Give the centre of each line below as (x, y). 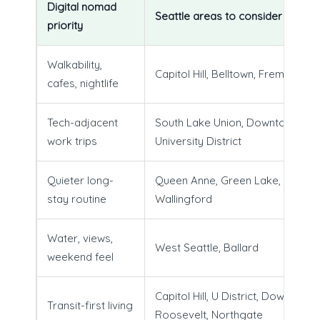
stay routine (76, 199)
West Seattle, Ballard (206, 247)
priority (65, 25)
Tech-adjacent (82, 122)
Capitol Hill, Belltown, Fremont (227, 74)
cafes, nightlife (82, 83)
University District (198, 141)
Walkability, (74, 64)
